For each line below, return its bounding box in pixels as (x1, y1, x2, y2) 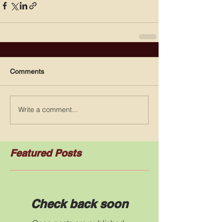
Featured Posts (10, 147, 81, 159)
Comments (10, 67, 44, 75)
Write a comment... (18, 105, 78, 114)
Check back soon (30, 196, 128, 211)
